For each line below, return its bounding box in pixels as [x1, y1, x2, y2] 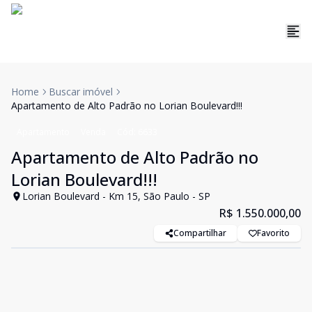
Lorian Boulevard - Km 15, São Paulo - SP [22, 189, 210, 203]
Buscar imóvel [49, 85, 113, 98]
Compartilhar [173, 227, 226, 239]
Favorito [257, 227, 290, 239]
